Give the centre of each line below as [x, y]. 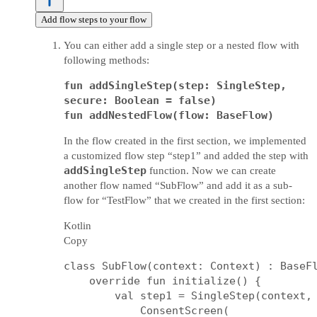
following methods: [106, 60]
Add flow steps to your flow [94, 19]
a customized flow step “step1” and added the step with [186, 156]
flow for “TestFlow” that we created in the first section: [184, 200]
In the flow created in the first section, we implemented [185, 141]
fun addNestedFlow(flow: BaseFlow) [169, 115]
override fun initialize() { [162, 281]
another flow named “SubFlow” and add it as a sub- [178, 185]
